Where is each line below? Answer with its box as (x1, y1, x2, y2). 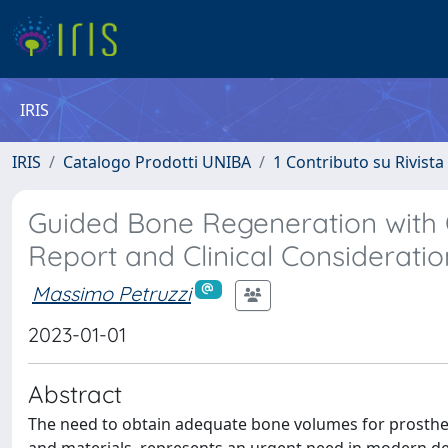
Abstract (28, 379, 122, 409)
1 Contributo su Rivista (273, 151, 444, 173)
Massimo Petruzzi (32, 280, 191, 306)
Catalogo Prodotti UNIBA (63, 151, 251, 173)
